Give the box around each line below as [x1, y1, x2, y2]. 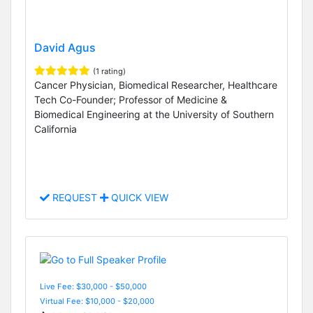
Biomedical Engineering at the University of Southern [34, 108, 274, 120]
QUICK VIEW [108, 191, 168, 204]
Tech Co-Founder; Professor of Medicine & [34, 93, 227, 105]
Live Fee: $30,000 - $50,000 [40, 281, 147, 291]
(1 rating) [93, 66, 126, 76]
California [34, 122, 77, 135]
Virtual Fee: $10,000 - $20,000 [40, 296, 154, 306]
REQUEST [50, 191, 100, 204]
